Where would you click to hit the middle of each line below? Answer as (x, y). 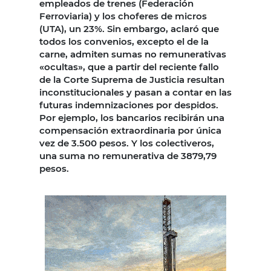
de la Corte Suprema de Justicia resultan (132, 80)
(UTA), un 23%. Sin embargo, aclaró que (129, 29)
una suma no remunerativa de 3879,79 (128, 156)
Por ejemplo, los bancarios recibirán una (132, 118)
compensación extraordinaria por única (130, 131)
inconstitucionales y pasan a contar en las (135, 93)
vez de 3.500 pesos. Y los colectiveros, (127, 143)
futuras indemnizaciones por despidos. (129, 105)
